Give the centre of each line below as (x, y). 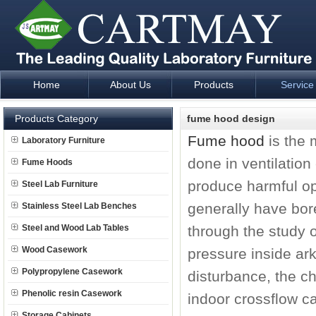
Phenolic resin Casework (72, 293)
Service (298, 85)
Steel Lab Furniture (60, 184)
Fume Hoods (47, 162)
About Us (130, 85)
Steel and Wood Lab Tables (75, 228)
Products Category (56, 119)
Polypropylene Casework (72, 272)
